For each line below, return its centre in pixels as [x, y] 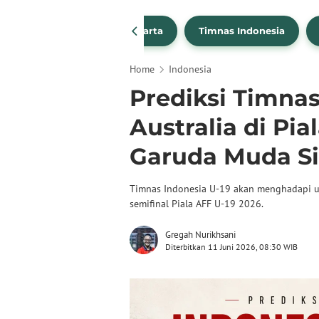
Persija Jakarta [126, 31]
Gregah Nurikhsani [200, 235]
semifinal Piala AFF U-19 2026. [197, 204]
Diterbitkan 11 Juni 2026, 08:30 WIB [231, 247]
